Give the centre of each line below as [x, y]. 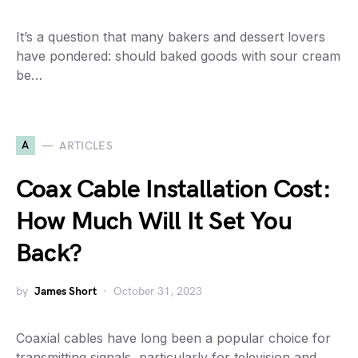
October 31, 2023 [158, 291]
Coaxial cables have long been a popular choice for [173, 338]
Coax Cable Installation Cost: [173, 190]
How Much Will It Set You [154, 222]
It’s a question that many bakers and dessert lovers [171, 37]
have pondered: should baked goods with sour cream [178, 56]
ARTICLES [86, 145]
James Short [66, 291]
